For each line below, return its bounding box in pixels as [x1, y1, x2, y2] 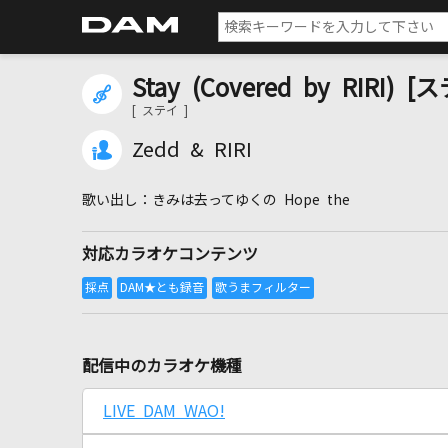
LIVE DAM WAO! [103, 403, 225, 419]
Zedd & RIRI [132, 140, 252, 160]
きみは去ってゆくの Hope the [152, 193, 350, 207]
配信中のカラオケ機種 [82, 358, 242, 374]
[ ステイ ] [132, 105, 188, 117]
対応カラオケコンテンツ [82, 246, 258, 262]
